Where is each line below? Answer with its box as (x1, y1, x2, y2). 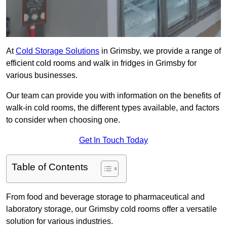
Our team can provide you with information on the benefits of (6, 91, 220, 100)
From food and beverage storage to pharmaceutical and (6, 193, 205, 202)
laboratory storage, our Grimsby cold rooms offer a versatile (6, 205, 217, 214)
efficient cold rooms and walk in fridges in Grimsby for (6, 59, 197, 68)
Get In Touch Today (79, 136, 148, 145)
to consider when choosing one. (6, 116, 120, 125)
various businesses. (6, 71, 78, 80)
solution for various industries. (6, 217, 113, 226)
